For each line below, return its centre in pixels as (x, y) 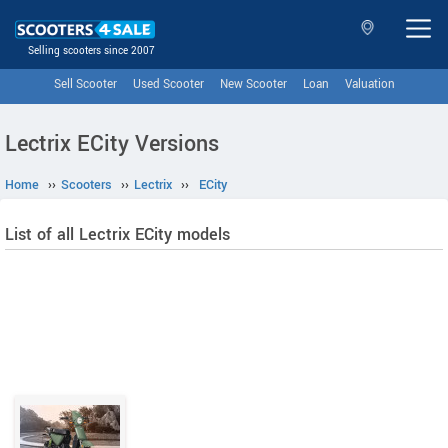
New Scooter (253, 84)
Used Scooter (168, 84)
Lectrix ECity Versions (112, 144)
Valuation (369, 84)
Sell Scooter (85, 84)
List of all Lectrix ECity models (117, 234)
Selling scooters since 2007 (91, 51)
